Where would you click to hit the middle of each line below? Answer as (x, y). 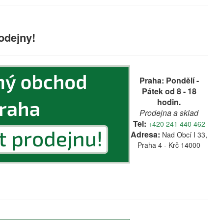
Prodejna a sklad (169, 113)
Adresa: (145, 134)
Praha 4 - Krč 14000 (169, 145)
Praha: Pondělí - (169, 80)
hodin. (169, 102)
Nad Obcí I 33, (185, 135)
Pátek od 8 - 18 (169, 91)
